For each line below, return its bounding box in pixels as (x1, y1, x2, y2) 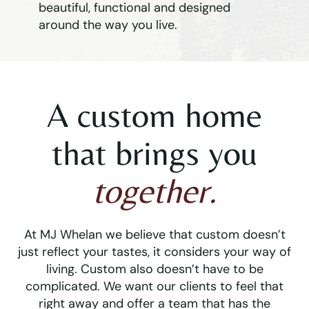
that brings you (52, 133, 257, 173)
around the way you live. (39, 17, 177, 34)
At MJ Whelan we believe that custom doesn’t (23, 226, 286, 243)
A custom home (47, 95, 262, 135)
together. (92, 171, 217, 211)
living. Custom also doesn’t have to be (46, 261, 263, 278)
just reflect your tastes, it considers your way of (18, 243, 291, 261)
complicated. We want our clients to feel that (26, 278, 283, 295)
